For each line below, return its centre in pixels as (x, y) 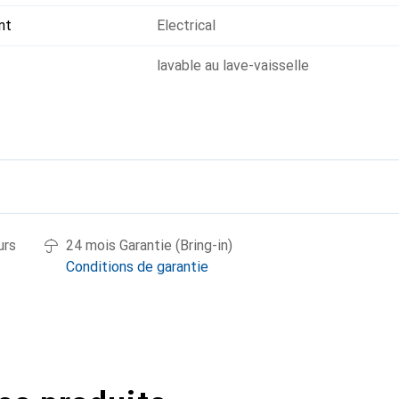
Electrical (186, 25)
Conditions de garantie (137, 267)
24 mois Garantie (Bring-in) (149, 245)
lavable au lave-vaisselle (233, 65)
